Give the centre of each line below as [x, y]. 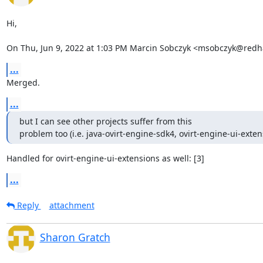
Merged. [23, 82]
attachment [72, 205]
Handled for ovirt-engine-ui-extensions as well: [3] [105, 158]
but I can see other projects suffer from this [105, 121]
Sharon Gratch [75, 237]
